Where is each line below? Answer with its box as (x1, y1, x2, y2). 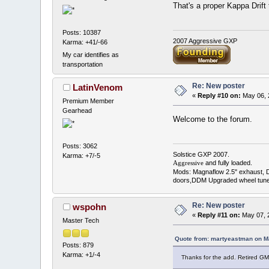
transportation (62, 60, 103, 68)
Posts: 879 (62, 241, 94, 249)
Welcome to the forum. (172, 114, 252, 124)
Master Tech (62, 217, 100, 225)
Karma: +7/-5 (62, 151, 101, 159)
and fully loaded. (203, 159, 252, 167)
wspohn (72, 202, 106, 213)
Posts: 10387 (62, 28, 101, 36)
